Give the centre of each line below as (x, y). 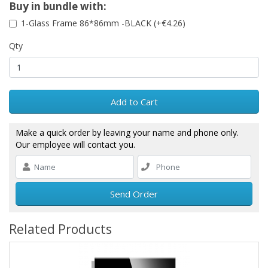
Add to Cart (134, 102)
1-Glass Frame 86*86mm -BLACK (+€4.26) (103, 23)
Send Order (134, 194)
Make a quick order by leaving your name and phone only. (127, 133)
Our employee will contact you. (75, 145)
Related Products (60, 229)
